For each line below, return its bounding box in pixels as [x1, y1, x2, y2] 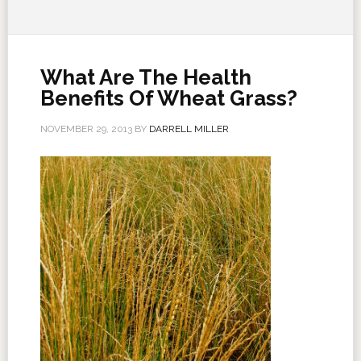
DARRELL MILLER [148, 123, 229, 135]
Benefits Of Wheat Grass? [39, 86, 297, 110]
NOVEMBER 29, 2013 [39, 123, 132, 135]
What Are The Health [39, 65, 251, 89]
